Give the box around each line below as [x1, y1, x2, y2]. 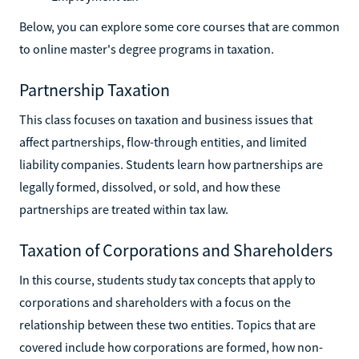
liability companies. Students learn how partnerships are [19, 155, 323, 172]
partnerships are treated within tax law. [19, 200, 228, 217]
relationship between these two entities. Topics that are [19, 316, 316, 333]
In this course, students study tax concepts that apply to [19, 271, 316, 288]
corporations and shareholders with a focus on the [19, 293, 291, 310]
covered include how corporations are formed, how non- [19, 338, 323, 355]
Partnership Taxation [19, 78, 170, 101]
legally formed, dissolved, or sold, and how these [19, 178, 280, 195]
